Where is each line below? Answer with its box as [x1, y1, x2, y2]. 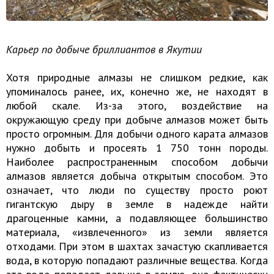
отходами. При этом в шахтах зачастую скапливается [6, 239, 268, 254]
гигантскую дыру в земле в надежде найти [6, 197, 268, 212]
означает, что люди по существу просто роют [6, 183, 268, 198]
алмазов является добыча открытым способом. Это [6, 169, 268, 183]
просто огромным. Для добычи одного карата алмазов [6, 127, 268, 141]
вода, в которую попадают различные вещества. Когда [6, 253, 268, 268]
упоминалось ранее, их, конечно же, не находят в [6, 84, 268, 99]
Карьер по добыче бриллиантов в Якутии [6, 42, 202, 57]
